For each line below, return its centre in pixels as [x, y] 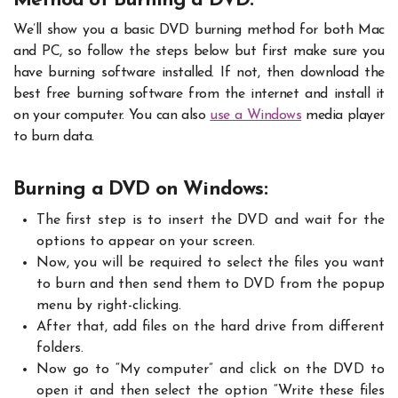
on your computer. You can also [112, 116]
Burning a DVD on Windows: [140, 190]
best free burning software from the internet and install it [199, 95]
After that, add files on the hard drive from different [210, 326]
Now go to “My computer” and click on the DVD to [210, 369]
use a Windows [256, 116]
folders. [60, 348]
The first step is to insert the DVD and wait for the [210, 220]
